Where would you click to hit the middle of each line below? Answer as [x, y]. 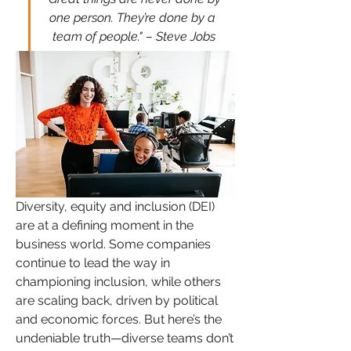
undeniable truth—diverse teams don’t [125, 338]
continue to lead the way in [93, 262]
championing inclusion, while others [118, 281]
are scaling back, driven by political [117, 300]
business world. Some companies [113, 244]
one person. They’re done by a [132, 18]
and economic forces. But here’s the [119, 319]
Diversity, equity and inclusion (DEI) [115, 206]
